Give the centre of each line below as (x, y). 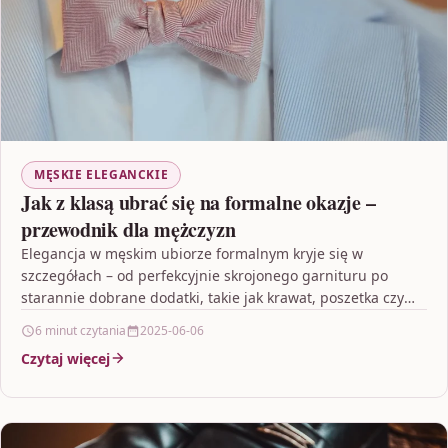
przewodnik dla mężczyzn (128, 229)
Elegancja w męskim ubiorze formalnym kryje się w (192, 253)
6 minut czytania (80, 330)
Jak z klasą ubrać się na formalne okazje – (198, 202)
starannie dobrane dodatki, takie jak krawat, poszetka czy (212, 297)
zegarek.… (55, 319)
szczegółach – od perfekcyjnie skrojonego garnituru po (204, 275)
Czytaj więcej (65, 358)
